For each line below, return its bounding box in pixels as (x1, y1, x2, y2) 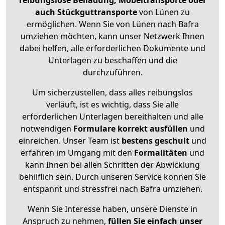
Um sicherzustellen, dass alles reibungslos (32, 87, 193, 98)
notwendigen (20, 123, 73, 135)
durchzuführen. (82, 67, 143, 78)
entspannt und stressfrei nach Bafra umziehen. (23, 183, 202, 195)
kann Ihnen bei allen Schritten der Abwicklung (25, 159, 200, 171)
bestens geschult (120, 135, 189, 147)
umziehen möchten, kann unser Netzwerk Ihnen (21, 31, 204, 42)
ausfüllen (149, 123, 188, 135)
